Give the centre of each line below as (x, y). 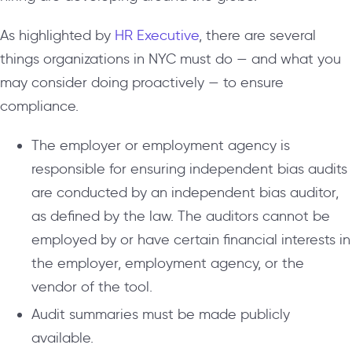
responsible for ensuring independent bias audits (189, 169)
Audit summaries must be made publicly (161, 314)
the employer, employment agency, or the (168, 263)
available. (62, 337)
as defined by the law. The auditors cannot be (181, 216)
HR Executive (157, 35)
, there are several (257, 35)
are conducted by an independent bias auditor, (185, 192)
